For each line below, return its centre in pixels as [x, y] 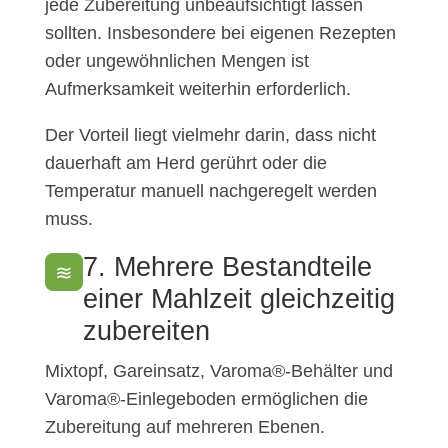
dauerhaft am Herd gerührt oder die [185, 163]
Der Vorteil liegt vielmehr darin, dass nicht [210, 135]
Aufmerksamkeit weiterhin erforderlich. [197, 89]
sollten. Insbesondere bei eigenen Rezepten [220, 33]
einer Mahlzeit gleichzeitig [238, 299]
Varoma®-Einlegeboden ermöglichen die [206, 399]
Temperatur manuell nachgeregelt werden [210, 191]
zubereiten [146, 331]
